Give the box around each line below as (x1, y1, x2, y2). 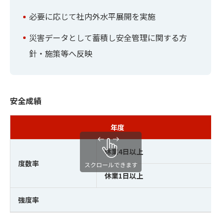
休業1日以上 (105, 171, 143, 181)
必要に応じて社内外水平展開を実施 (29, 10, 155, 23)
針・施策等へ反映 (29, 47, 92, 60)
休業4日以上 (105, 147, 143, 156)
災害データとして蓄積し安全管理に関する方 (29, 32, 187, 44)
